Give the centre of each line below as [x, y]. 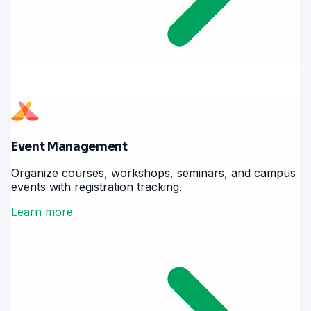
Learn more [42, 212]
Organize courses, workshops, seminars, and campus [153, 173]
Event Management [69, 147]
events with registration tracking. [96, 187]
